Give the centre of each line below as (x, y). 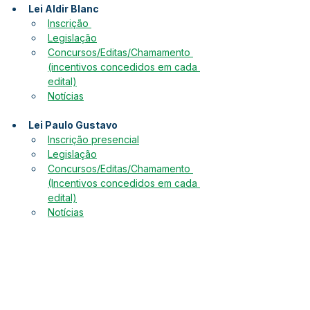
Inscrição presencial (93, 139)
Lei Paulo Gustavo (73, 125)
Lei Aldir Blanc (64, 9)
